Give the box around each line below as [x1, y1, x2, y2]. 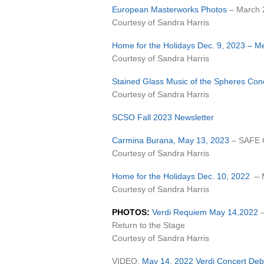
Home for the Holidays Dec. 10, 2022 [112, 171, 250, 181]
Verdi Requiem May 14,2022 [152, 207, 258, 217]
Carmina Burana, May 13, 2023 [112, 136, 229, 145]
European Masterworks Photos [112, 5, 227, 14]
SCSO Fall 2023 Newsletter [112, 113, 214, 122]
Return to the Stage [112, 220, 185, 230]
